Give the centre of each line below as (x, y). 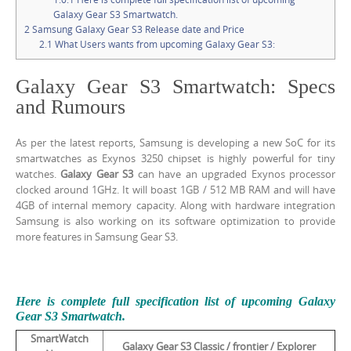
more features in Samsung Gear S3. (97, 236)
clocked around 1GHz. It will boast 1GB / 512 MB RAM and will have (175, 189)
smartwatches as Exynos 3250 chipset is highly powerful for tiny (175, 158)
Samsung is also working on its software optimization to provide (175, 221)
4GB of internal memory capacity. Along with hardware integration (175, 205)
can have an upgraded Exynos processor (235, 174)
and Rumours (71, 107)
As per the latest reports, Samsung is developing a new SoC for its (175, 142)
